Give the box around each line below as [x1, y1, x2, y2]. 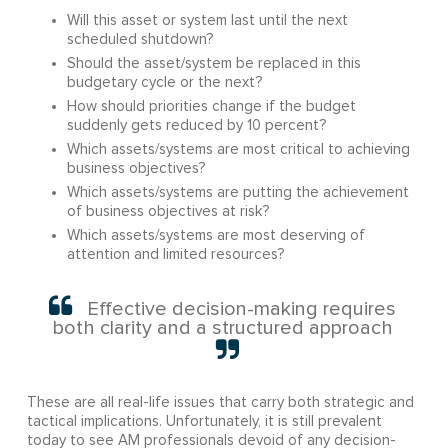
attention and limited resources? [66, 246, 285, 262]
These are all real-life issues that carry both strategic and [26, 394, 414, 410]
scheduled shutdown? [66, 31, 214, 47]
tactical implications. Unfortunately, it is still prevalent [26, 413, 382, 429]
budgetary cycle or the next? [66, 74, 263, 90]
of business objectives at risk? [66, 203, 270, 219]
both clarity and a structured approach [52, 317, 393, 338]
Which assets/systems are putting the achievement [66, 184, 409, 200]
